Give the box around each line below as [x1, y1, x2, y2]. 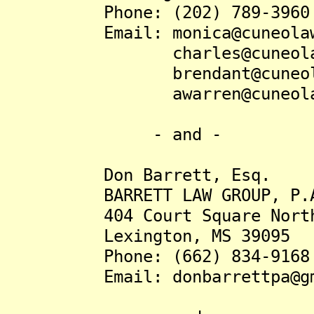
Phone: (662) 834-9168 [6, 246, 310, 266]
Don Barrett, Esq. [6, 165, 271, 185]
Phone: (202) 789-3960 [6, 2, 310, 22]
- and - [6, 124, 221, 144]
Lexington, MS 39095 [6, 226, 290, 246]
